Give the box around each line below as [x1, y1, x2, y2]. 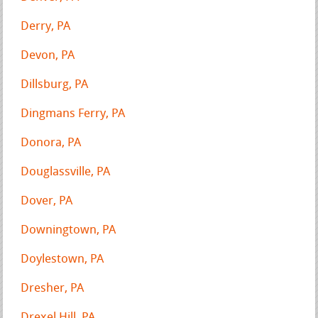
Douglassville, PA [21, 165, 111, 178]
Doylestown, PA [21, 253, 104, 265]
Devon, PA [21, 49, 75, 62]
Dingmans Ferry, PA [21, 107, 126, 120]
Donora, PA [21, 136, 82, 149]
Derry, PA [21, 20, 71, 33]
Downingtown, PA [21, 224, 116, 236]
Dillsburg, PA [21, 78, 89, 91]
